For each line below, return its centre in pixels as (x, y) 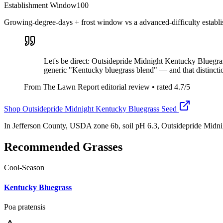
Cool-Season (24, 168)
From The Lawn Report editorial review (87, 87)
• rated (162, 87)
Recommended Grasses (63, 147)
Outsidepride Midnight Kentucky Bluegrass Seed (100, 109)
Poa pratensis (25, 207)
